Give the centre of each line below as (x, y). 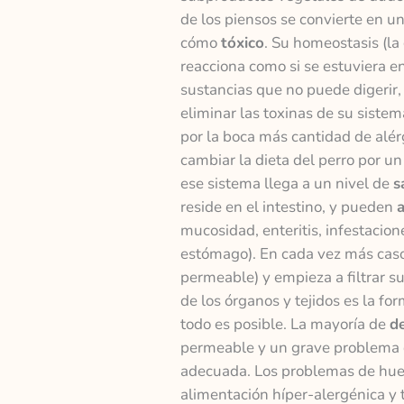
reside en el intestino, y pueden (288, 207)
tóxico (242, 43)
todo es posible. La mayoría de (285, 325)
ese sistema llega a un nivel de (286, 184)
